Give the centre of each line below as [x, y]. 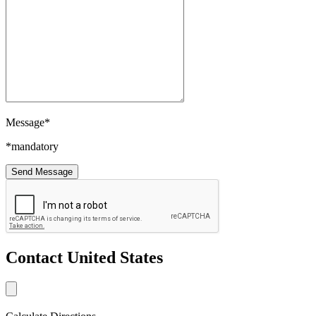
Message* [28, 123]
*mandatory [32, 147]
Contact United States [84, 258]
